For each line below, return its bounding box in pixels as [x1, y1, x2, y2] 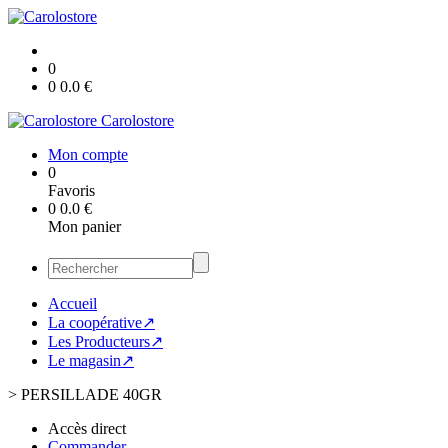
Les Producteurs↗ [48, 333, 163, 350]
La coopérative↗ [48, 314, 155, 331]
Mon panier [48, 218, 121, 235]
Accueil [48, 295, 97, 312]
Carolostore [101, 112, 174, 129]
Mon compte [48, 146, 128, 163]
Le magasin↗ [48, 352, 134, 369]
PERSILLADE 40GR [21, 386, 162, 403]
